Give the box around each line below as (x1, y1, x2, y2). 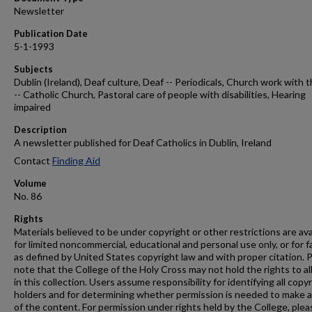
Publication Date (14, 28, 88, 39)
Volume (14, 178, 47, 189)
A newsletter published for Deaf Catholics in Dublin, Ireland (14, 136, 272, 148)
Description (14, 124, 67, 135)
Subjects (14, 63, 53, 75)
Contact (14, 155, 52, 166)
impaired (14, 101, 51, 113)
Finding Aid (52, 155, 100, 166)
